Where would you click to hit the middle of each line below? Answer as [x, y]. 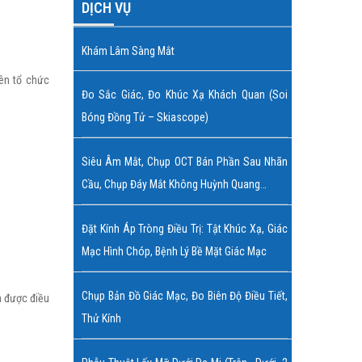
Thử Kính [101, 318]
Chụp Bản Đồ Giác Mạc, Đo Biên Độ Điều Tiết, [185, 296]
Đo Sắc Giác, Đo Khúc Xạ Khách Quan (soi [185, 95]
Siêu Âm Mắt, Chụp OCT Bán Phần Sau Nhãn [185, 162]
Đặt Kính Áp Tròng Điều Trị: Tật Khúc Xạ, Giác [185, 229]
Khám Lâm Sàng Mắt [128, 51]
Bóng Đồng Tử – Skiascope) [145, 117]
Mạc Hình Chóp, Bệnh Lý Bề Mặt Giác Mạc [174, 251]
